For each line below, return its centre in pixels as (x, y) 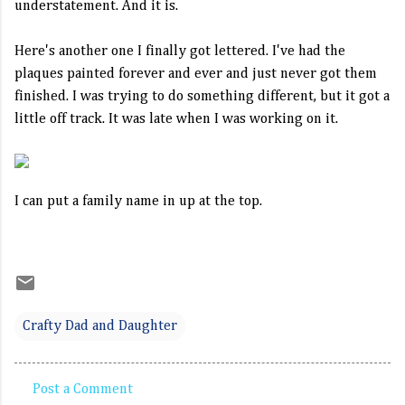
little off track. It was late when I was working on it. (176, 119)
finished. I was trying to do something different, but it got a (202, 97)
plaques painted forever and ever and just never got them (196, 74)
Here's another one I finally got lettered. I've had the (180, 52)
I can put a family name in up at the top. (138, 202)
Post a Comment (83, 390)
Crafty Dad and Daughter (100, 326)
